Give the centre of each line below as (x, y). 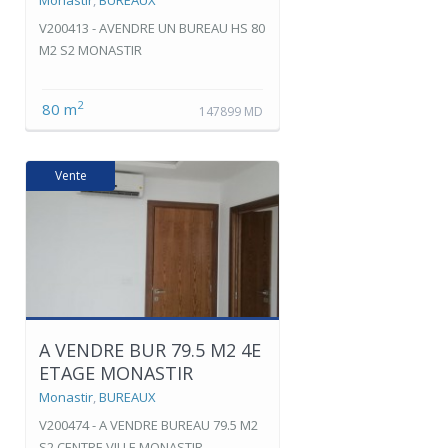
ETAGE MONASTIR (116, 372)
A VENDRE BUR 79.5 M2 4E (150, 349)
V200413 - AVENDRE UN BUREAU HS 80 (152, 27)
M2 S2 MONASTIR (90, 49)
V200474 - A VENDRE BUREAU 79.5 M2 (148, 424)
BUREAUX (127, 396)
